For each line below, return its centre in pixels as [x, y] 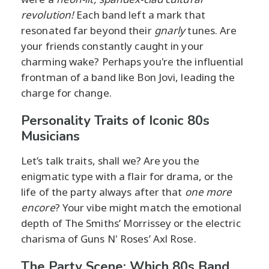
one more [208, 192]
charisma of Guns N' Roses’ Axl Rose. [109, 238]
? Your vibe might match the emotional [148, 207]
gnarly [170, 30]
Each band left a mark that [140, 14]
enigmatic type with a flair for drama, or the [127, 176]
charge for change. [66, 92]
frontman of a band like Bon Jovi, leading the [128, 77]
